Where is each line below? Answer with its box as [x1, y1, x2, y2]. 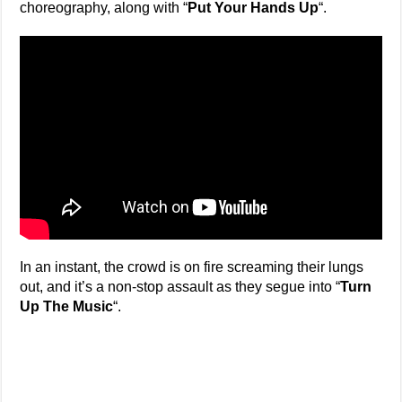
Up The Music [20, 299, 114, 315]
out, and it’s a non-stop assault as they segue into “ [20, 279, 341, 295]
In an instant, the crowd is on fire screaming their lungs [20, 259, 364, 275]
